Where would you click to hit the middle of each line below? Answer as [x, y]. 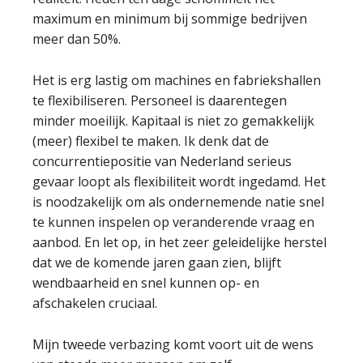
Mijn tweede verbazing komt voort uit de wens [173, 344]
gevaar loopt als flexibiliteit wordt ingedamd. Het [179, 181]
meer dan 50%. [77, 39]
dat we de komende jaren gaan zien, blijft [157, 263]
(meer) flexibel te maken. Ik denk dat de [151, 141]
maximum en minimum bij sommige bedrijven [170, 19]
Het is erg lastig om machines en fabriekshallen [177, 80]
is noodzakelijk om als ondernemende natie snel [178, 202]
